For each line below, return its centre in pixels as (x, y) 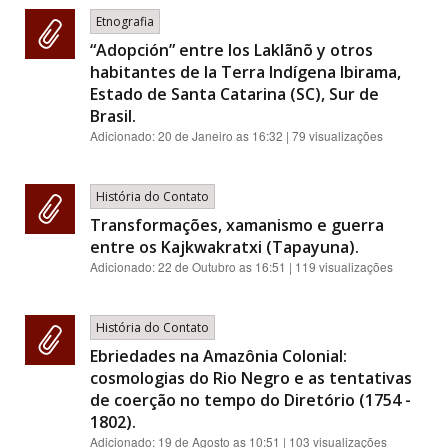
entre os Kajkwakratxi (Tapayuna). (224, 247)
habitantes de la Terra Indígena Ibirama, (245, 72)
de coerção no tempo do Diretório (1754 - (250, 400)
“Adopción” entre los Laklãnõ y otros (231, 50)
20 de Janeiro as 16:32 (220, 135)
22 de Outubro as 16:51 (222, 266)
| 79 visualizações (333, 135)
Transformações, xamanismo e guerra (237, 225)
